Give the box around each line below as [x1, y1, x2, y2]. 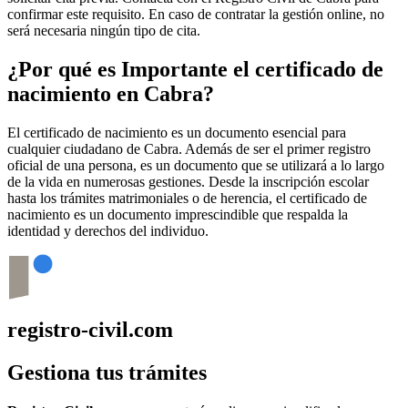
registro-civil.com [7, 317, 173, 342]
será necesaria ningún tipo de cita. [7, 23, 200, 39]
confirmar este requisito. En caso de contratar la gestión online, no [7, 6, 384, 23]
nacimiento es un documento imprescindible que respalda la [7, 206, 348, 222]
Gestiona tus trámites [7, 360, 207, 384]
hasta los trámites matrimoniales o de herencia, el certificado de [7, 189, 367, 206]
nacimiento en [7, 82, 144, 107]
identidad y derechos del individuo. [7, 222, 209, 239]
